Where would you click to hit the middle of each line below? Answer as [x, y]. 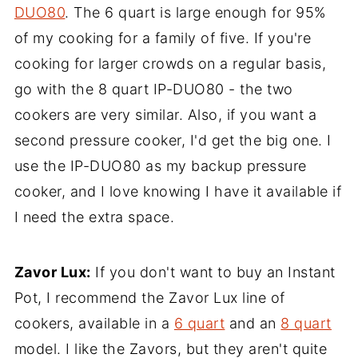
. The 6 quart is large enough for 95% [195, 13]
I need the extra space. [94, 217]
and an [253, 324]
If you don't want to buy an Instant [213, 272]
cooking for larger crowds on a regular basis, [170, 64]
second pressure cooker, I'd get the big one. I [173, 141]
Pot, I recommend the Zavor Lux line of [149, 298]
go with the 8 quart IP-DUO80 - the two [153, 89]
